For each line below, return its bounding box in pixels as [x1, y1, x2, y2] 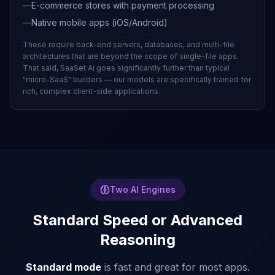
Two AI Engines [109, 184, 176, 195]
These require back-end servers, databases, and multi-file [23, 40, 234, 49]
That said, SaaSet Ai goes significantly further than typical [23, 63, 230, 72]
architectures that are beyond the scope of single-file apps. [23, 52, 239, 61]
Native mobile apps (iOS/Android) [31, 17, 168, 28]
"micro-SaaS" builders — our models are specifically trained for [23, 75, 251, 84]
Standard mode [25, 261, 101, 273]
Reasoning [99, 231, 176, 249]
